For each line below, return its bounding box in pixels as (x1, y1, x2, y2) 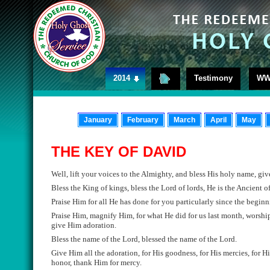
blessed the (140, 234, 178, 243)
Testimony (194, 74, 233, 83)
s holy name (215, 169, 254, 178)
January (83, 116, 112, 124)
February (127, 116, 159, 124)
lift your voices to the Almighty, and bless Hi (68, 169, 215, 178)
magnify (88, 211, 117, 220)
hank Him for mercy (76, 258, 140, 267)
